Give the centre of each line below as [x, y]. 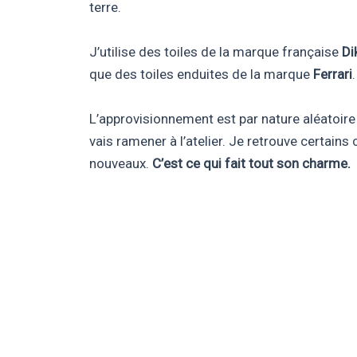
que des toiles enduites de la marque [201, 74]
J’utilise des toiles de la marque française [216, 52]
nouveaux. [121, 163]
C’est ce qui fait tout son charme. [251, 163]
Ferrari [333, 74]
